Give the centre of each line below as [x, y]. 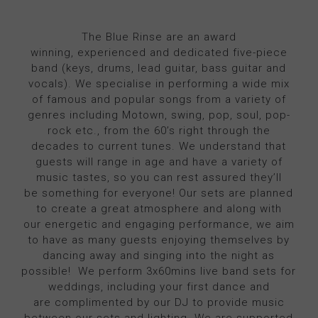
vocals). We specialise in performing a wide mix [159, 83]
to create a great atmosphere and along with [159, 208]
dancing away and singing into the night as [159, 255]
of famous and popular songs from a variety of [159, 99]
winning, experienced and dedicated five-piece [159, 52]
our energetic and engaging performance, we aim [159, 224]
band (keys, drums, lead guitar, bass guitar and [159, 68]
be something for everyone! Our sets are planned [159, 193]
